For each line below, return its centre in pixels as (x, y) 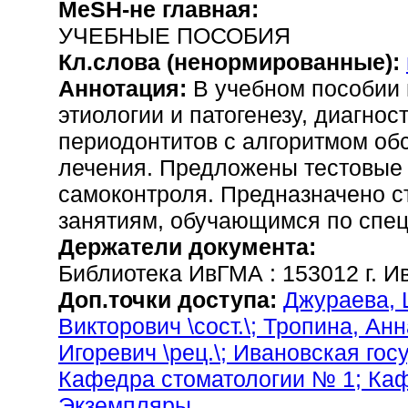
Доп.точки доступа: (171, 300)
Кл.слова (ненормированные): (232, 62)
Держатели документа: (187, 247)
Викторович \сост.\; (161, 326)
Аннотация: (126, 88)
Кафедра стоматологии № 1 (207, 379)
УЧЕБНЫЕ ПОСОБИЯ (174, 36)
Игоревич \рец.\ (139, 352)
